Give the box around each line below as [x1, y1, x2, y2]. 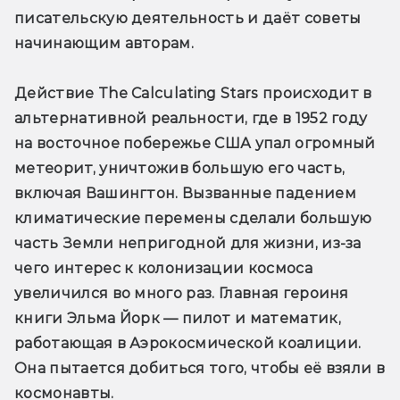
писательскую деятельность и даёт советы [14, 9, 362, 27]
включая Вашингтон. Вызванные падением [14, 184, 356, 202]
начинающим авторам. [14, 34, 195, 52]
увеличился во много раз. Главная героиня [14, 284, 349, 302]
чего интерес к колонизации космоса [14, 259, 312, 277]
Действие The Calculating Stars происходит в [14, 84, 372, 102]
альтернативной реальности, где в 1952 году [14, 109, 368, 127]
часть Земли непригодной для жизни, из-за [14, 234, 362, 252]
